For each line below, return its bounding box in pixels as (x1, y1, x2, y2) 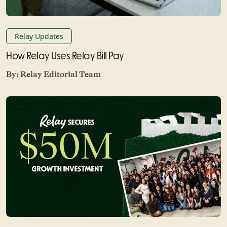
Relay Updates (15, 31, 63, 41)
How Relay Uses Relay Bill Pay (6, 49, 124, 62)
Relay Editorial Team (20, 69, 101, 80)
